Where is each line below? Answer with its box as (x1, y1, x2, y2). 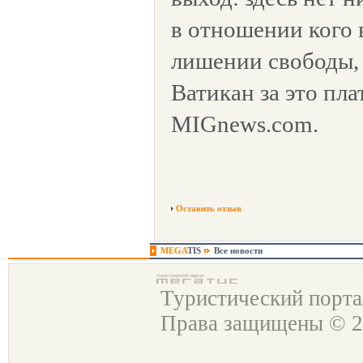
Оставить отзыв (176, 203, 241, 213)
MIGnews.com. (171, 111, 318, 137)
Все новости (214, 246, 263, 255)
